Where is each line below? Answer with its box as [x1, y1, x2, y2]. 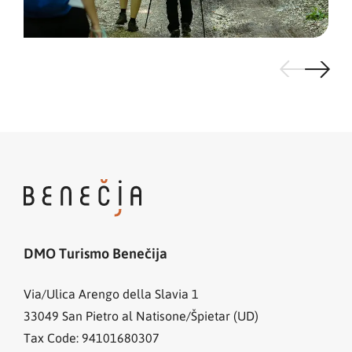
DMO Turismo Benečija [24, 243, 167, 262]
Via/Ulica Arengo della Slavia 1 [24, 284, 199, 302]
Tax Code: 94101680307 [24, 328, 159, 346]
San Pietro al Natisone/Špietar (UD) [62, 306, 258, 324]
